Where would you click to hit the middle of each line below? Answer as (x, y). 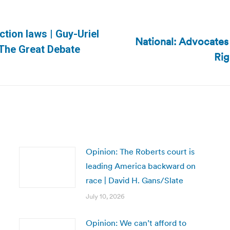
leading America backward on (140, 166)
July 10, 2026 (105, 196)
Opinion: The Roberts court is (140, 151)
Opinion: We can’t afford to (136, 223)
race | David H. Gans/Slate (134, 180)
